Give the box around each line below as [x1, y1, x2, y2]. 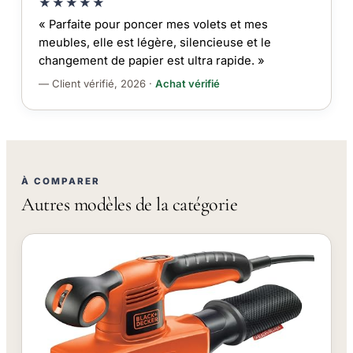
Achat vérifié [154, 77, 220, 91]
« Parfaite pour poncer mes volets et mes [38, 17, 268, 32]
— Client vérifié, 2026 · [38, 77, 155, 91]
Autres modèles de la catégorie [21, 192, 238, 216]
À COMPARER [21, 175, 101, 187]
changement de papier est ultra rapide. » [38, 54, 265, 69]
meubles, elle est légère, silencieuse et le [38, 35, 271, 50]
